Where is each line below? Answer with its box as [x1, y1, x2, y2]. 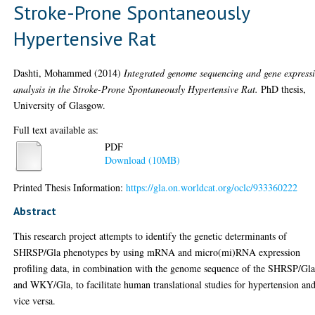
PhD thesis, [258, 82, 307, 96]
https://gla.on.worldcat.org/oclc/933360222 [126, 180, 298, 194]
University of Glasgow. [13, 98, 106, 112]
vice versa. [13, 293, 56, 307]
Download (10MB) [105, 153, 181, 167]
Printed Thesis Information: [13, 180, 127, 194]
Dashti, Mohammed [13, 65, 92, 79]
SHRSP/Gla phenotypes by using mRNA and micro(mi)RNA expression [13, 245, 301, 259]
